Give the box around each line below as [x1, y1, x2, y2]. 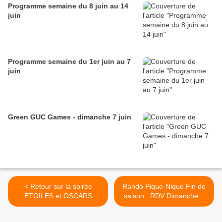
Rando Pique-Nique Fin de [122, 182, 206, 191]
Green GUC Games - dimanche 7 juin [8, 113, 131, 121]
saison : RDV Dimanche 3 [124, 192, 204, 200]
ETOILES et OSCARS [24, 192, 92, 200]
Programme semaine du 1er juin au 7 [8, 57, 131, 66]
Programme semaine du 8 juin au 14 [8, 2, 128, 10]
